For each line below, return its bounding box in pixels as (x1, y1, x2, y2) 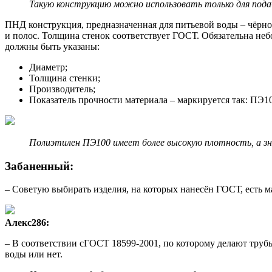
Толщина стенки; (29, 72, 100, 83)
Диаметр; (29, 61, 67, 72)
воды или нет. (5, 249, 63, 260)
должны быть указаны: (5, 41, 100, 52)
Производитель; (29, 83, 95, 94)
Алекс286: (5, 217, 49, 228)
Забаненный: (5, 159, 73, 172)
